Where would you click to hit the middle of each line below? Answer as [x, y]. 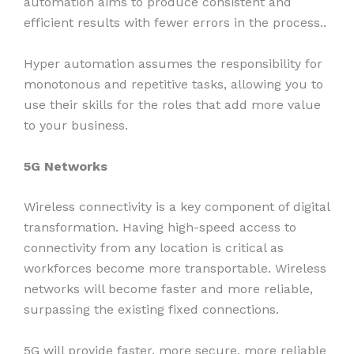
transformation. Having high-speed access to [160, 228]
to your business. [78, 125]
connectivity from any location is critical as [154, 248]
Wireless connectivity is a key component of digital [177, 207]
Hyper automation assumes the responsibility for [173, 63]
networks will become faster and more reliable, [168, 289]
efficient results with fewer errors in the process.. [177, 23]
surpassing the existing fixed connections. [153, 310]
